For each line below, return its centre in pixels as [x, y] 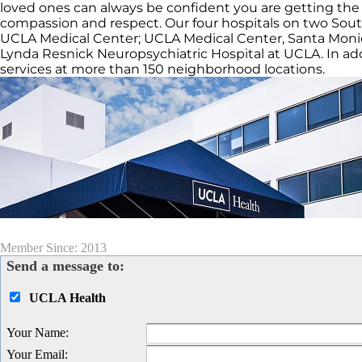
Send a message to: [65, 266]
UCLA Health [67, 298]
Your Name [36, 333]
